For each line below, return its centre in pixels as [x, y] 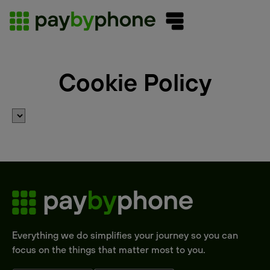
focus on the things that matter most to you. [109, 249]
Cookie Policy [135, 82]
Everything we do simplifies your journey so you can [125, 235]
